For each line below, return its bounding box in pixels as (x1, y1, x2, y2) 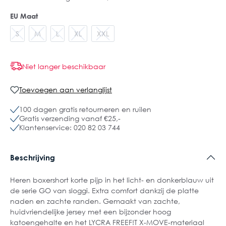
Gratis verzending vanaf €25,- (19, 114, 121, 123)
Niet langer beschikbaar (22, 62, 105, 71)
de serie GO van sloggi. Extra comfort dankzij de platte (10, 186, 199, 195)
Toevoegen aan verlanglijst (19, 85, 112, 94)
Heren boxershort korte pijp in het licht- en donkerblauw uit (10, 175, 214, 184)
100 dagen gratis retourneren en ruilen (19, 105, 151, 114)
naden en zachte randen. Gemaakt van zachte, (10, 196, 180, 205)
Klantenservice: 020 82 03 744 (19, 123, 120, 132)
